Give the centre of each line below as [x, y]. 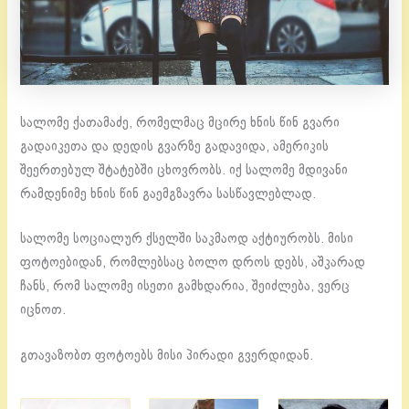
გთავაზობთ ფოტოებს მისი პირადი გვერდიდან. [167, 356]
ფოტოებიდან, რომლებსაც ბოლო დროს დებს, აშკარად [193, 263]
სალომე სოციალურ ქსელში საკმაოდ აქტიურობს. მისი [187, 240]
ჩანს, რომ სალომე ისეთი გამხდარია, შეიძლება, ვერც [185, 287]
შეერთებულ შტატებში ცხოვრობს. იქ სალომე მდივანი [184, 170]
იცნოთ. [43, 311]
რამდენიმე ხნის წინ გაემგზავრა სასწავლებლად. [168, 194]
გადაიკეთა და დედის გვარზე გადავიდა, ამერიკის [175, 147]
